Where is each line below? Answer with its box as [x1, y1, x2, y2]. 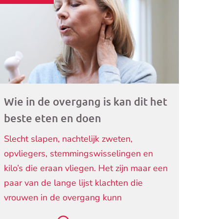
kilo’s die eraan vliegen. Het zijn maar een [4, 162, 168, 175]
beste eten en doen [4, 111, 102, 125]
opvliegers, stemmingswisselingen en [4, 148, 153, 160]
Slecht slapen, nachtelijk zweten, [4, 133, 133, 145]
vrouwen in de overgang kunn [4, 192, 122, 204]
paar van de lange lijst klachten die [4, 177, 143, 189]
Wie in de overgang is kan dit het [4, 95, 168, 109]
